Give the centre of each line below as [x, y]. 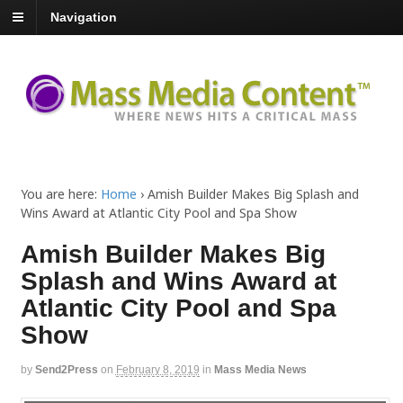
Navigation [84, 18]
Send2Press [66, 370]
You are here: [58, 194]
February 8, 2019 [157, 370]
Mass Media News [260, 370]
